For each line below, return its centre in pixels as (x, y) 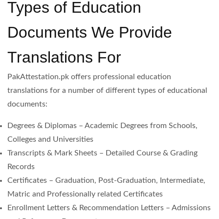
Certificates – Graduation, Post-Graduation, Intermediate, (106, 180)
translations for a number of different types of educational (107, 90)
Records (21, 167)
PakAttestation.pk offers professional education (89, 77)
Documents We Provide (90, 32)
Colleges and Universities (50, 139)
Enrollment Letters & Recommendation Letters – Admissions (109, 208)
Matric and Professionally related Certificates (85, 194)
